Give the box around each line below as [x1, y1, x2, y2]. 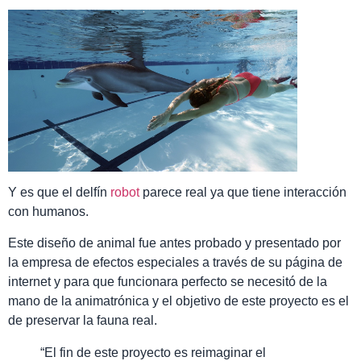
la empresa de [8, 255, 93, 269]
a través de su [202, 255, 285, 269]
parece [143, 185, 185, 200]
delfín [76, 185, 110, 200]
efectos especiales [93, 255, 202, 269]
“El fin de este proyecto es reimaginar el [40, 345, 266, 359]
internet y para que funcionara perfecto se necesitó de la [8, 274, 327, 288]
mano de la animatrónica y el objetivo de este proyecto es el [8, 293, 349, 308]
